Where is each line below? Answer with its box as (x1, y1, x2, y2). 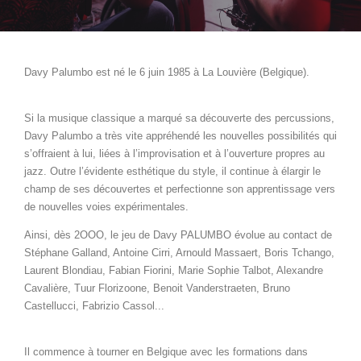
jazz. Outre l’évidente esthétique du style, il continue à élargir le (24, 164, 321, 177)
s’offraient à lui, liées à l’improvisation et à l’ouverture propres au (24, 147, 325, 160)
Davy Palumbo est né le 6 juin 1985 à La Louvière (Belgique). (24, 65, 309, 78)
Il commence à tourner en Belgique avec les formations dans (24, 345, 308, 358)
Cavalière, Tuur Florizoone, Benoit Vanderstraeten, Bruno (24, 281, 290, 294)
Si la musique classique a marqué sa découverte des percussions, (24, 111, 334, 124)
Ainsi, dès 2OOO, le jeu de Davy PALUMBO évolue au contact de (24, 228, 332, 241)
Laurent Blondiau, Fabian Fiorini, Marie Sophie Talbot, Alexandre (24, 263, 323, 276)
